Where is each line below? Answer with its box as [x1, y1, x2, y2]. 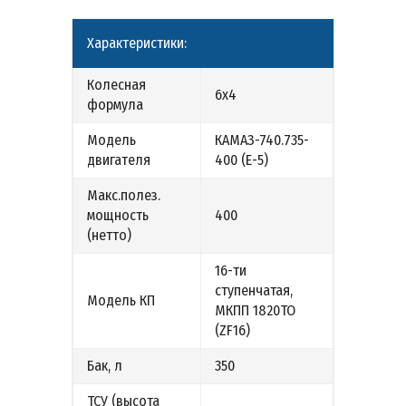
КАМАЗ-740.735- [215, 131, 309, 149]
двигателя [87, 151, 150, 169]
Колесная [87, 76, 146, 93]
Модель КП [87, 292, 155, 309]
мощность [87, 207, 149, 224]
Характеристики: [87, 34, 187, 52]
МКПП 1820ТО [215, 302, 295, 319]
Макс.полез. [87, 187, 160, 204]
